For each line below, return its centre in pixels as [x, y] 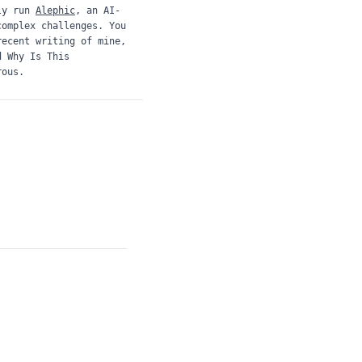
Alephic [55, 11]
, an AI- [98, 11]
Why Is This [38, 57]
